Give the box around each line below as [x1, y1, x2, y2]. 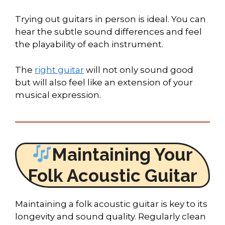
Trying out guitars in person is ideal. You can [15, 14, 206, 25]
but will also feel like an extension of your [15, 77, 193, 87]
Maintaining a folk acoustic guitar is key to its [15, 198, 207, 209]
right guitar [35, 64, 84, 75]
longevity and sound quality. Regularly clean [15, 211, 206, 221]
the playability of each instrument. [15, 39, 163, 50]
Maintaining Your [52, 144, 193, 165]
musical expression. [15, 89, 101, 100]
